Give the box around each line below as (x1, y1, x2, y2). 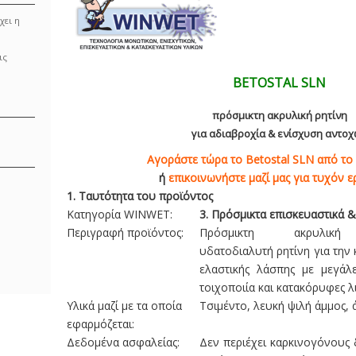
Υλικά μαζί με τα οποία (67, 298, 182, 313)
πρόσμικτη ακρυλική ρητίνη (211, 108, 347, 122)
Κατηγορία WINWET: (67, 207, 172, 222)
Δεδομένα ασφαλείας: (67, 335, 180, 350)
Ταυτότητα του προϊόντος (79, 188, 213, 203)
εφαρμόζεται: (67, 316, 134, 331)
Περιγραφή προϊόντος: (67, 225, 184, 240)
